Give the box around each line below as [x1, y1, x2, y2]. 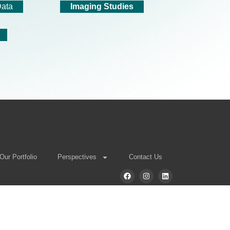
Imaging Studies [70, 2, 133, 11]
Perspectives [57, 153, 97, 161]
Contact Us [129, 153, 162, 161]
